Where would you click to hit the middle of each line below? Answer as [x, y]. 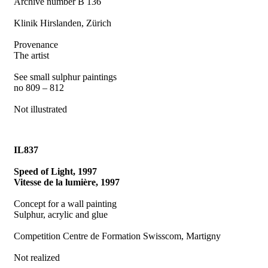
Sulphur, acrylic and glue [61, 214]
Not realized [37, 257]
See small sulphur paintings [67, 77]
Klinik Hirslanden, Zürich [63, 23]
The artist [32, 55]
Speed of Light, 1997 [56, 171]
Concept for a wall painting [66, 203]
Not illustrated [41, 109]
